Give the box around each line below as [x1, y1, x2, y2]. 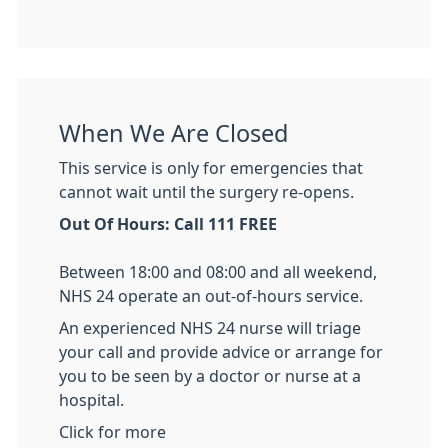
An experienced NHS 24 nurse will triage [59, 320, 361, 336]
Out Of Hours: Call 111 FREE [59, 216, 277, 232]
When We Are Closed [59, 122, 288, 145]
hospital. [59, 392, 124, 408]
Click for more [59, 424, 166, 440]
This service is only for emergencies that [59, 160, 363, 176]
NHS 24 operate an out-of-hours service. [59, 288, 367, 304]
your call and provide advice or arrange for [59, 344, 383, 360]
